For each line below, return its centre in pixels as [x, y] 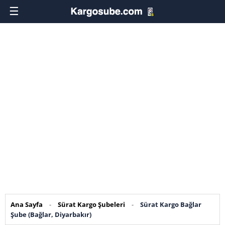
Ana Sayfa [27, 204]
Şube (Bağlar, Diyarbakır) [51, 214]
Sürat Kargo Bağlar [171, 204]
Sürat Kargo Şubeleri [91, 204]
